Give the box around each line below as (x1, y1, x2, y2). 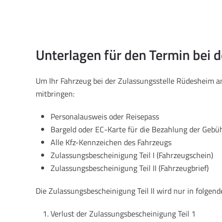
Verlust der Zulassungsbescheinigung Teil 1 (51, 208, 196, 220)
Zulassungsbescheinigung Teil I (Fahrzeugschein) (51, 149, 213, 162)
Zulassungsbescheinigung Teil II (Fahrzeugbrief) (51, 162, 209, 174)
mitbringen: (36, 88, 74, 100)
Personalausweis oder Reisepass (51, 111, 159, 123)
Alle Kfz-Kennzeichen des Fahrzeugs (51, 136, 171, 149)
